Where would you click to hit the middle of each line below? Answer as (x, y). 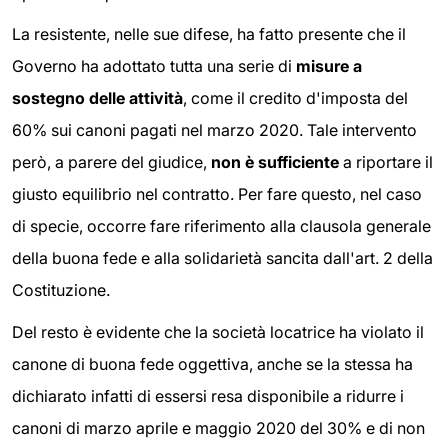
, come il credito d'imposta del (295, 98)
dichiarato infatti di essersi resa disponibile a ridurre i (208, 395)
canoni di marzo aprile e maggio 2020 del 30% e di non (218, 427)
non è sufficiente (273, 162)
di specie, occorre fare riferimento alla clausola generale (221, 226)
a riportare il (386, 162)
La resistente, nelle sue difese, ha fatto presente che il (209, 34)
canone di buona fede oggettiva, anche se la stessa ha (212, 363)
